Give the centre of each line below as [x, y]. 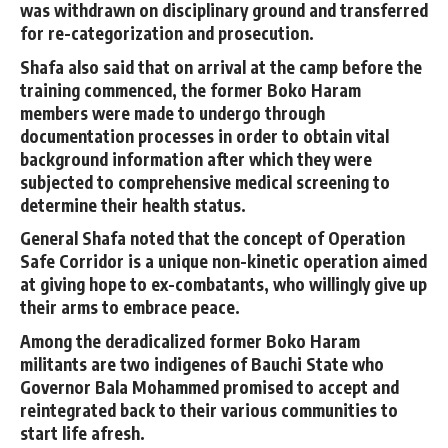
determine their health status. [133, 204]
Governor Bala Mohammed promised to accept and [209, 386]
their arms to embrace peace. [130, 307]
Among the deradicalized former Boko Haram [190, 340]
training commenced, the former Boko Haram [190, 89]
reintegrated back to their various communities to [209, 409]
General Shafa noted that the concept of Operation [212, 238]
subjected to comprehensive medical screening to [205, 181]
